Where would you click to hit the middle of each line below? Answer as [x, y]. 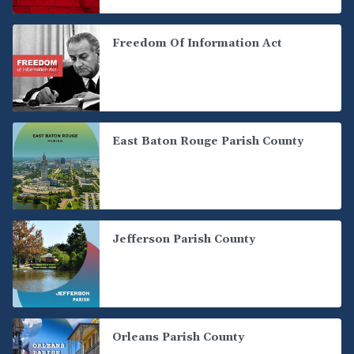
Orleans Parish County [178, 337]
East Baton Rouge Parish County [208, 141]
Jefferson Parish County [184, 239]
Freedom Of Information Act [197, 43]
